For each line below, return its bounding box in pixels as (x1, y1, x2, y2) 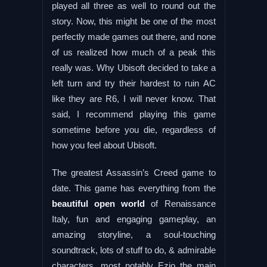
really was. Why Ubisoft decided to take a (51, 62, 216, 73)
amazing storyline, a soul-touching (51, 229, 216, 240)
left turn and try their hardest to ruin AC (51, 77, 216, 88)
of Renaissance (145, 198, 216, 209)
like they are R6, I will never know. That (51, 93, 216, 104)
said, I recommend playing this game (51, 108, 216, 119)
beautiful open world (51, 198, 145, 209)
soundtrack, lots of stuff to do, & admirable (51, 244, 216, 255)
